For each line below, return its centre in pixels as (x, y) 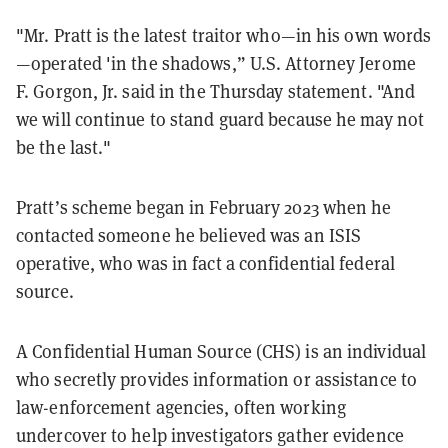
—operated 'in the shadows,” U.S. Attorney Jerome (216, 63)
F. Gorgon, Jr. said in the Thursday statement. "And (216, 91)
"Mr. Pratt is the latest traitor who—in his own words (224, 35)
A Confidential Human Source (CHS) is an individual (221, 351)
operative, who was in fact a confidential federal (205, 263)
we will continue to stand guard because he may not (220, 119)
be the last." (64, 147)
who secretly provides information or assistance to (217, 379)
